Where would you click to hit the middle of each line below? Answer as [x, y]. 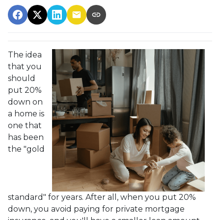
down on [25, 102]
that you [25, 67]
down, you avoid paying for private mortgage [96, 209]
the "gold [26, 149]
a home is [26, 114]
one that [25, 125]
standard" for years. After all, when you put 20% [102, 197]
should [22, 78]
